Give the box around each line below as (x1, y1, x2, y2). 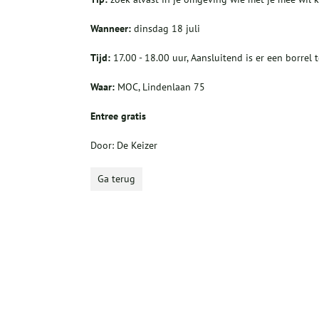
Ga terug (98, 172, 135, 186)
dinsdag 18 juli (134, 22, 200, 36)
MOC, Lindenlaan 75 (115, 80, 205, 94)
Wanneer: (90, 22, 134, 36)
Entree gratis (90, 110, 146, 123)
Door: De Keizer (90, 139, 157, 152)
